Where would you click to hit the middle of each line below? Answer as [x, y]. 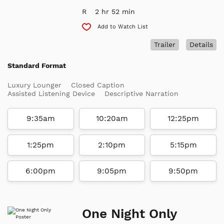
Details [201, 45]
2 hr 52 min [115, 11]
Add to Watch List [123, 26]
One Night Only [130, 214]
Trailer [164, 45]
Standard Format [37, 66]
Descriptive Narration [141, 94]
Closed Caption [98, 85]
